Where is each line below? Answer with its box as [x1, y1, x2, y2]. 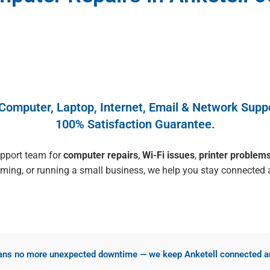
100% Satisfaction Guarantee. [55, 117, 215, 131]
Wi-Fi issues [142, 149, 195, 161]
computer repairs [63, 149, 138, 161]
